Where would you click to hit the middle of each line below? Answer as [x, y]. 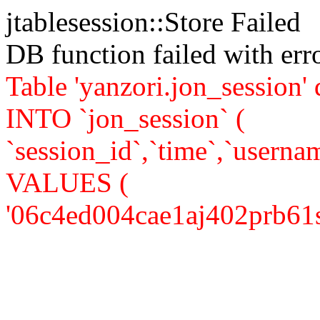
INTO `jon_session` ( [125, 118]
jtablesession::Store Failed [153, 22]
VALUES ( [67, 182]
